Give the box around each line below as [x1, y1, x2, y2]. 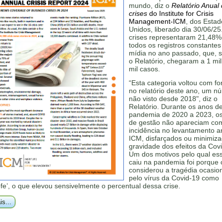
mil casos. [129, 65, 160, 73]
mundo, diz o [129, 1, 171, 9]
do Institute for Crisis [147, 9, 214, 17]
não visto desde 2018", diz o [129, 95, 218, 103]
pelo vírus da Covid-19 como [129, 174, 219, 182]
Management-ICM [129, 17, 186, 25]
